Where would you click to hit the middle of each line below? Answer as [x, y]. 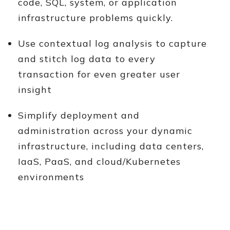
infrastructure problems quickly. [95, 18]
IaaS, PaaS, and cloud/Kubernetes [99, 161]
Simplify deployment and [79, 115]
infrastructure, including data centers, [111, 146]
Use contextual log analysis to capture [112, 43]
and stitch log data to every [87, 59]
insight [35, 90]
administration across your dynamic [105, 131]
